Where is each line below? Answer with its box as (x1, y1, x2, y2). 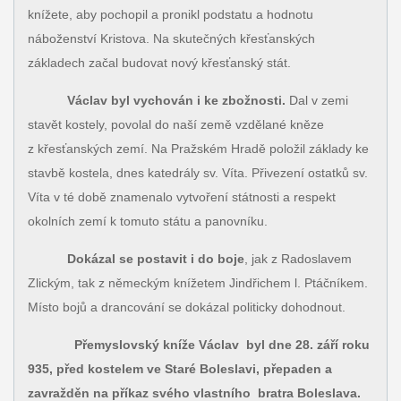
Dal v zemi (285, 93, 348, 108)
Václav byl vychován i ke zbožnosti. (55, 93, 286, 108)
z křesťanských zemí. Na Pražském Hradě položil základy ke (27, 141, 369, 157)
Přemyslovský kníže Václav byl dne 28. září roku (59, 337, 370, 352)
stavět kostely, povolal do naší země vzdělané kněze (27, 117, 324, 132)
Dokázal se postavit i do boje (59, 252, 244, 266)
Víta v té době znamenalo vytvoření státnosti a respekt (27, 190, 336, 205)
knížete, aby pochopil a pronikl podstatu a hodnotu (27, 7, 313, 22)
